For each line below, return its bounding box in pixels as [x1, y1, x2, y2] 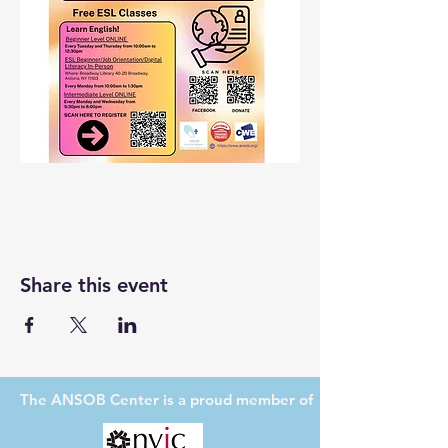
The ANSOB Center [20, 390, 163, 409]
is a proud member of [163, 390, 313, 409]
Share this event [20, 273, 168, 297]
